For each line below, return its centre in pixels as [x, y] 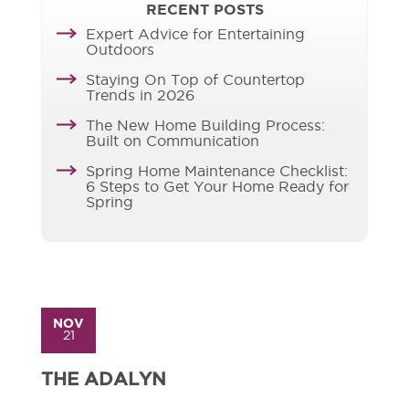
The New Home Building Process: [205, 127]
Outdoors [120, 52]
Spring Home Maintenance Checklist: [217, 173]
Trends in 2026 [140, 97]
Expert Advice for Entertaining [195, 36]
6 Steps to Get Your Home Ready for [217, 189]
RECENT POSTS [204, 11]
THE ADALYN [104, 381]
